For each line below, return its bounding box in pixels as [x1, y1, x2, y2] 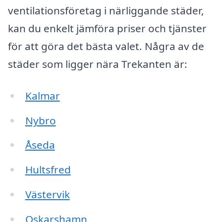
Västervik [25, 187, 70, 202]
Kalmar [25, 88, 60, 103]
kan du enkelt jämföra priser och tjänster [8, 21, 207, 35]
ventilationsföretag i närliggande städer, [8, 3, 204, 17]
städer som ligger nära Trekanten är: [8, 56, 187, 71]
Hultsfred [25, 163, 71, 177]
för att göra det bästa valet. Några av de [8, 39, 204, 53]
